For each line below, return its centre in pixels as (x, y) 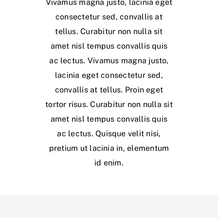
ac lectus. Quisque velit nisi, (109, 134)
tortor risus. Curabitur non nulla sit (109, 105)
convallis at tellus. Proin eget (109, 90)
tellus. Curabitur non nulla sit (109, 32)
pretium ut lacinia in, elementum (109, 148)
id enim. (109, 163)
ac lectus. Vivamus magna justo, (109, 61)
